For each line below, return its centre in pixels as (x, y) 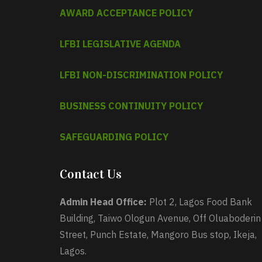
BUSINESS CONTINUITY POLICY (131, 106)
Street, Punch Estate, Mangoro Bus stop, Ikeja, (158, 235)
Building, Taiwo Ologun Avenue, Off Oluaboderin (160, 218)
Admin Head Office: (103, 202)
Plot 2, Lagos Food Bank (199, 202)
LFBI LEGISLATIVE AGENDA (120, 44)
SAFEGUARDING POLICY (114, 137)
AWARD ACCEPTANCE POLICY (126, 13)
